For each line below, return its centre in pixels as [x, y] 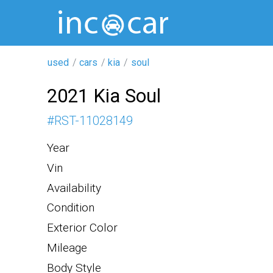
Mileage [67, 247]
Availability [74, 188]
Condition [71, 208]
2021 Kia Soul [104, 96]
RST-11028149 [94, 121]
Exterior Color [82, 228]
